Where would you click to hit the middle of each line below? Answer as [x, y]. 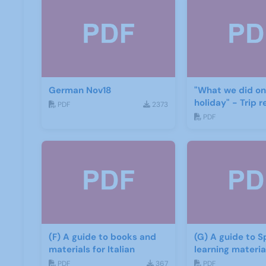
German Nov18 [80, 91]
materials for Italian [92, 250]
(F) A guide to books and [102, 237]
